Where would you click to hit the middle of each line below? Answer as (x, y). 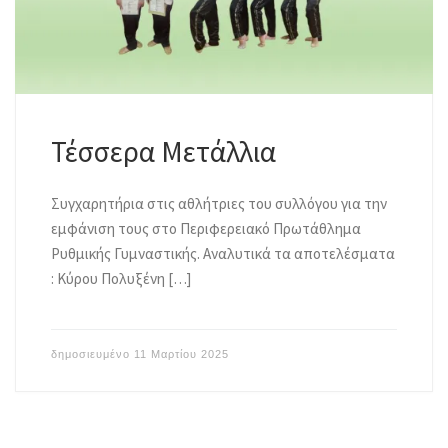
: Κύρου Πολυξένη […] (121, 279)
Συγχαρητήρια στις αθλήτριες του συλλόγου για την (218, 204)
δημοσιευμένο (92, 353)
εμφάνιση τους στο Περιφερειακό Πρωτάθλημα (205, 229)
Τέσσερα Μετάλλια (163, 152)
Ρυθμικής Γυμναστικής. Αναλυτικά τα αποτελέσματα (222, 254)
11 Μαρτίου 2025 (181, 353)
